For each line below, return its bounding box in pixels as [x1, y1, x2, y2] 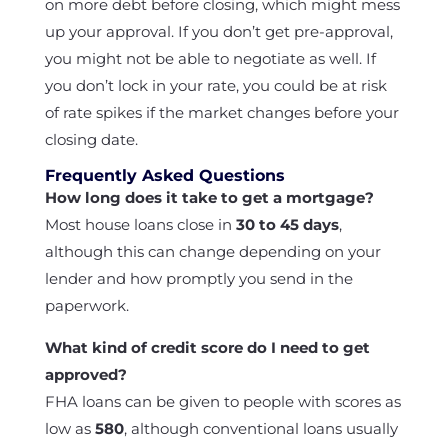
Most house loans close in [44, 215, 236, 234]
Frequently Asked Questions [44, 166, 285, 185]
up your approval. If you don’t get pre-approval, [44, 22, 393, 41]
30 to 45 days [235, 215, 339, 234]
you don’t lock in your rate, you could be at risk [44, 76, 387, 95]
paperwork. [44, 296, 129, 315]
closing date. [44, 130, 138, 149]
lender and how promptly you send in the [44, 269, 353, 288]
